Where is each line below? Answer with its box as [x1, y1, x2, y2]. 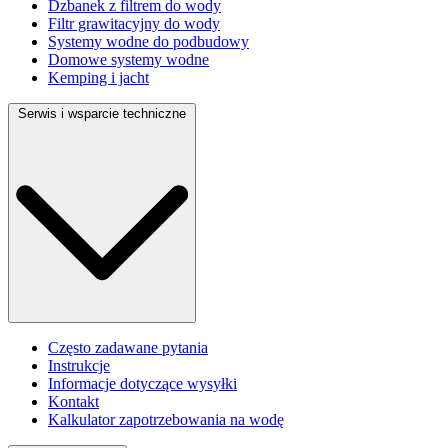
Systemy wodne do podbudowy [48, 32, 249, 50]
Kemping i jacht [48, 68, 149, 86]
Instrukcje [48, 357, 110, 375]
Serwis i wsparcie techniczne [18, 105, 186, 121]
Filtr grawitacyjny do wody [48, 14, 220, 32]
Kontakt [48, 393, 99, 411]
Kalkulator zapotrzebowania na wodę [48, 411, 284, 429]
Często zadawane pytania [48, 339, 208, 357]
